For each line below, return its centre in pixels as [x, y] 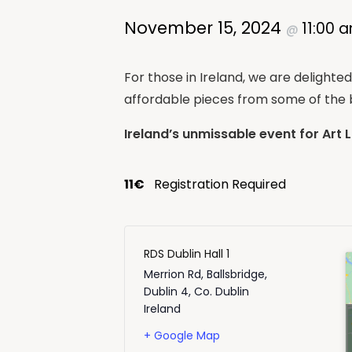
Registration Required [220, 184]
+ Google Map [182, 335]
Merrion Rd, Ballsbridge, [205, 274]
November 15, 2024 [205, 27]
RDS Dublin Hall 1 [187, 253]
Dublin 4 [166, 291]
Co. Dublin [222, 291]
